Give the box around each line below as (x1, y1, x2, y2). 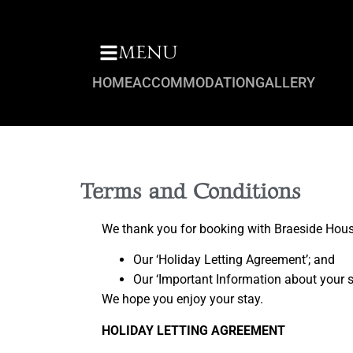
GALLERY (255, 73, 315, 91)
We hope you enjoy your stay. (102, 292, 263, 307)
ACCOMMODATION (132, 73, 255, 91)
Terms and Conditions (80, 179, 300, 205)
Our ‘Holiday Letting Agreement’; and (133, 252, 335, 268)
